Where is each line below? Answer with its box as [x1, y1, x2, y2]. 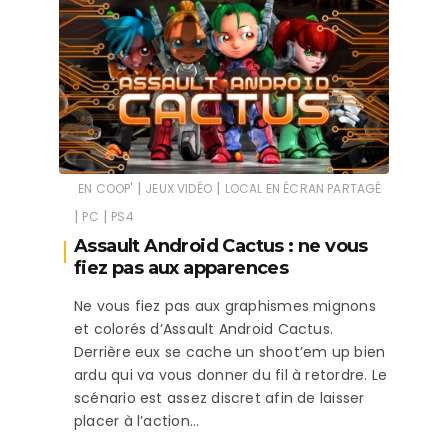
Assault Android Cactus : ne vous [74, 235, 368, 258]
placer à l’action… [74, 411, 200, 432]
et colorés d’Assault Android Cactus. [74, 319, 334, 340]
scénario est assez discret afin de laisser [74, 388, 365, 409]
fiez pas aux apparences [74, 257, 289, 280]
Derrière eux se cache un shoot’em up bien [74, 342, 386, 363]
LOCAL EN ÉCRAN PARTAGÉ [224, 180, 382, 198]
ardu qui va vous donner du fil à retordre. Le [74, 365, 388, 386]
